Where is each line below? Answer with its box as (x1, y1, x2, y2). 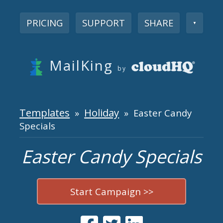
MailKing (49, 55, 113, 75)
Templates (19, 105, 70, 119)
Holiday (84, 105, 119, 119)
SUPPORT (82, 16, 125, 29)
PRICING (26, 16, 63, 29)
